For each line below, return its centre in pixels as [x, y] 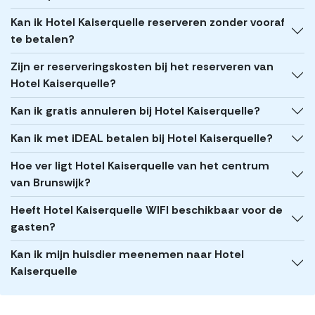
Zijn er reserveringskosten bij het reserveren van [142, 67]
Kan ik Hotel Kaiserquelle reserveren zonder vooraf [148, 22]
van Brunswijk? [51, 183]
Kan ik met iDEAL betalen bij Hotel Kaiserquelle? [142, 139]
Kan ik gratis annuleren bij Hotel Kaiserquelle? [135, 111]
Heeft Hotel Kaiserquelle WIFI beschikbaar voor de [147, 210]
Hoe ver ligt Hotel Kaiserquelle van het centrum [140, 166]
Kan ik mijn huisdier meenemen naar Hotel [127, 255]
